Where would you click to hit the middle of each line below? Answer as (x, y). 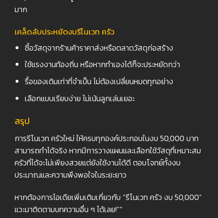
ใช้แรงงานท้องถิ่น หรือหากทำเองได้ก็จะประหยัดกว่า (102, 64)
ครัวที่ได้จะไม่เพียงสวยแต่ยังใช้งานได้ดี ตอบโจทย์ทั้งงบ (98, 163)
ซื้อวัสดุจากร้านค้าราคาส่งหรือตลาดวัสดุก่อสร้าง (99, 47)
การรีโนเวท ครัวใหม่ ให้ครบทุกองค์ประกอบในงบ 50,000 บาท (107, 138)
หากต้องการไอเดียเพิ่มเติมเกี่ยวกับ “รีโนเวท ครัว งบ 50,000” (108, 197)
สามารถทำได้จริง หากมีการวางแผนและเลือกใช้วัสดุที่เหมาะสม (108, 151)
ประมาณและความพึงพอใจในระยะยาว (71, 175)
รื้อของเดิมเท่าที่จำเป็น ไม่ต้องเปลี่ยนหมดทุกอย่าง (99, 82)
